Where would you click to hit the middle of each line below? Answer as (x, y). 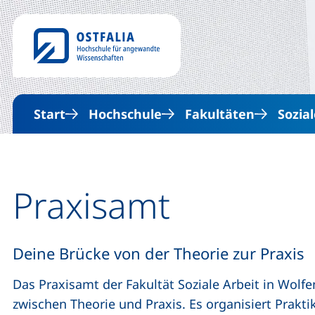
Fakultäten (220, 114)
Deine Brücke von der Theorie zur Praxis (159, 253)
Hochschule (125, 114)
